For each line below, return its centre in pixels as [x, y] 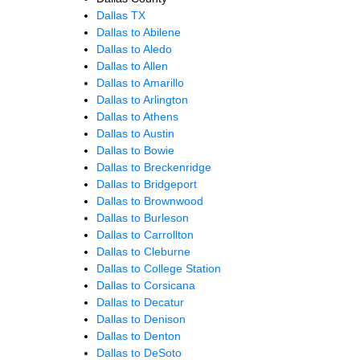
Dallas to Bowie [135, 150]
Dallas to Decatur [140, 302]
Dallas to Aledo [134, 49]
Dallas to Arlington [142, 99]
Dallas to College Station [159, 268]
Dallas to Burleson [143, 217]
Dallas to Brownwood [150, 200]
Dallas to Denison [141, 319]
